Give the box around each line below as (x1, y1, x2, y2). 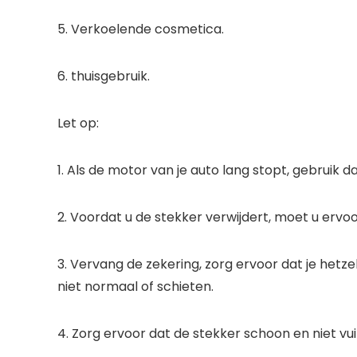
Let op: (57, 114, 99, 132)
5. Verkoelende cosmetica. (57, 20, 224, 38)
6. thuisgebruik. (57, 67, 150, 85)
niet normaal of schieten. (57, 277, 214, 296)
